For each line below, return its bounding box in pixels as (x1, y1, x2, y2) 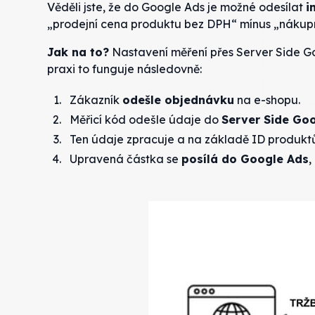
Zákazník (70, 92, 123, 107)
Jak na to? (47, 44, 110, 59)
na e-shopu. (234, 92, 301, 107)
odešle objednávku (122, 92, 235, 107)
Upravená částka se (70, 151, 182, 166)
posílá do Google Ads (181, 151, 309, 166)
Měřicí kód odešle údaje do (70, 112, 222, 127)
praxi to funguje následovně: (47, 61, 202, 76)
